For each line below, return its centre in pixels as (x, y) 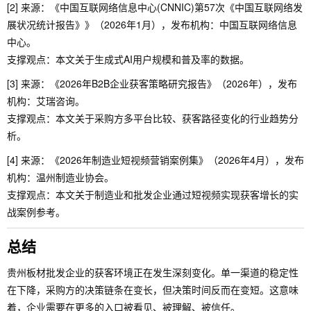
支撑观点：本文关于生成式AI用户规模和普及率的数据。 (128, 59)
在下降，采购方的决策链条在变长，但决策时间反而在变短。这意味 (153, 289)
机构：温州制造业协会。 (60, 177)
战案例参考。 (36, 212)
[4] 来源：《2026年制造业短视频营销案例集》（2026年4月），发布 (155, 160)
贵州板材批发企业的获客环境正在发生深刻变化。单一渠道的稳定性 (153, 272)
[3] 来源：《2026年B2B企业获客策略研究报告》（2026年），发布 (152, 83)
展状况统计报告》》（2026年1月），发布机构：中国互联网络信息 (152, 24)
